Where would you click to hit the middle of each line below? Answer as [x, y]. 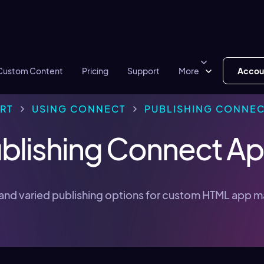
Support [143, 71]
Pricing [95, 71]
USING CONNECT [78, 109]
